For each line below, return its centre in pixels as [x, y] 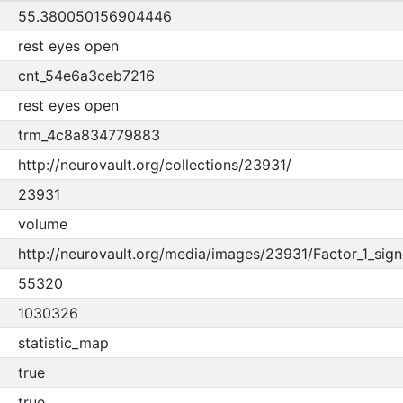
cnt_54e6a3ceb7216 [86, 76]
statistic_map [63, 343]
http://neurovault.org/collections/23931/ [154, 165]
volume [42, 224]
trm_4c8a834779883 [89, 135]
